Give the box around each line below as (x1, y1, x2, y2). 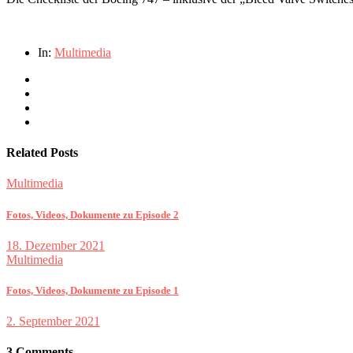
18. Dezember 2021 (6, 238, 105, 252)
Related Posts (6, 146, 78, 160)
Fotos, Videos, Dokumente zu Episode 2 (6, 208, 179, 221)
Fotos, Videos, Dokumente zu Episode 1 (6, 284, 179, 296)
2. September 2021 (6, 314, 100, 329)
